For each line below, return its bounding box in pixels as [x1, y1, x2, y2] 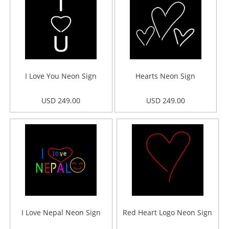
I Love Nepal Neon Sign [21, 208, 101, 217]
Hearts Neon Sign [135, 71, 196, 81]
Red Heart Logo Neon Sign [123, 208, 213, 217]
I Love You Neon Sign [25, 71, 97, 81]
